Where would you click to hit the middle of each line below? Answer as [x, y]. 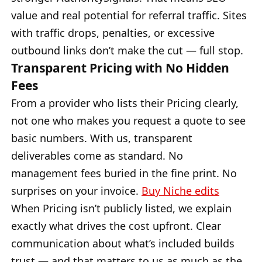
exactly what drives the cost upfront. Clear [116, 225]
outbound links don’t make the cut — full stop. [127, 50]
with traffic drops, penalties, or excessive [113, 32]
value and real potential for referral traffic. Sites [129, 15]
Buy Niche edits [180, 190]
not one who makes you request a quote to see [128, 120]
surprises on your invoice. [76, 190]
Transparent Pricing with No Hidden [120, 67]
